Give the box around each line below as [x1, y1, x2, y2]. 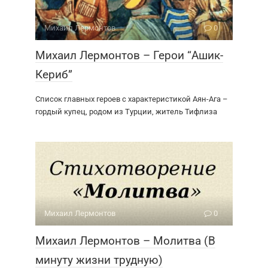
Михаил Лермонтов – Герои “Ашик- [35, 48, 223, 63]
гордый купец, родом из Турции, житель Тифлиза [35, 107, 217, 117]
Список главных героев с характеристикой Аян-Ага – [35, 95, 228, 104]
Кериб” [35, 68, 72, 82]
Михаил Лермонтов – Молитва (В [35, 234, 215, 248]
